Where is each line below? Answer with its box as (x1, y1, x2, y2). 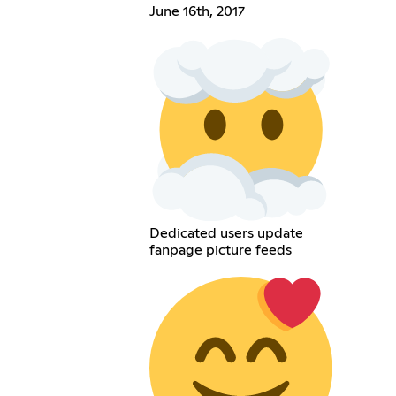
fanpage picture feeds (148, 242, 292, 257)
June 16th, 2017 (148, 4, 245, 19)
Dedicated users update (148, 225, 303, 240)
